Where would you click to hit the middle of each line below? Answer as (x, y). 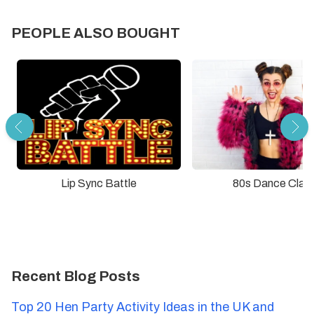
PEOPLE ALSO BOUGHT (96, 33)
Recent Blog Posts (76, 277)
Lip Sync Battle (99, 183)
